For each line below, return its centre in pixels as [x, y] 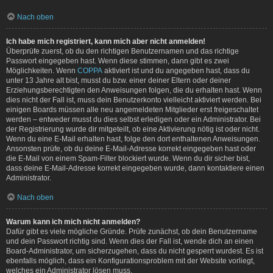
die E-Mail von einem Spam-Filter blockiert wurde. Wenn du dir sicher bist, [128, 158]
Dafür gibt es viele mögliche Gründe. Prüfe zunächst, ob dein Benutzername [132, 231]
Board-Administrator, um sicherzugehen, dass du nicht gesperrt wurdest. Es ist [135, 251]
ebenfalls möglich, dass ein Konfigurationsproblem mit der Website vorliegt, [130, 261]
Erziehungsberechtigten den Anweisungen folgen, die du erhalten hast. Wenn [134, 90]
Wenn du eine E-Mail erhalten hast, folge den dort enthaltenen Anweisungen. [133, 139]
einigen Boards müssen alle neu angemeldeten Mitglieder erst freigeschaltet [132, 109]
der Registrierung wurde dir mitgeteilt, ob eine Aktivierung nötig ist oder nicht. [133, 129]
